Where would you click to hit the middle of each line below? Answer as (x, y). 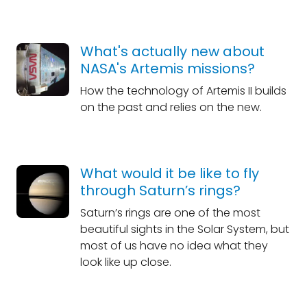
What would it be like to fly (169, 173)
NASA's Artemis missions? (167, 69)
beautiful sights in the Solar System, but (184, 229)
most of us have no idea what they (174, 246)
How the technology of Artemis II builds (183, 91)
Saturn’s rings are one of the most (170, 213)
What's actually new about (172, 51)
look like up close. (125, 262)
